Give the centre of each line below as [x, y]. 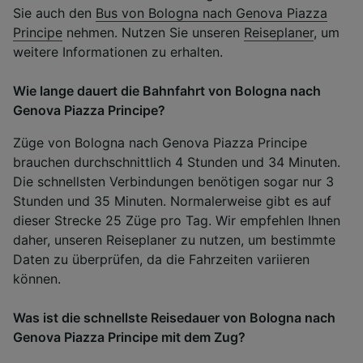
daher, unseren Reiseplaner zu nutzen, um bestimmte [174, 239]
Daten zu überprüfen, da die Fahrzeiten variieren [161, 259]
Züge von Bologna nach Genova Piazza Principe [160, 142]
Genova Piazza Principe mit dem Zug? [129, 337]
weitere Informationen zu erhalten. [118, 51]
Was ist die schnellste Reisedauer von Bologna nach [174, 317]
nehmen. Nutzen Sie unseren [153, 32]
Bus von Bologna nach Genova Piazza [211, 13]
